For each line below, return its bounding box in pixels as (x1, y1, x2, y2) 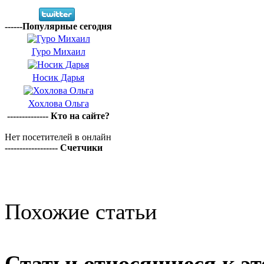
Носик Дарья (32, 72, 84, 82)
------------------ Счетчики (5, 143, 103, 153)
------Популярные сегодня (5, 21, 112, 31)
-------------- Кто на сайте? (6, 111, 110, 121)
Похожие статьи (5, 199, 157, 224)
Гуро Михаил (31, 47, 85, 57)
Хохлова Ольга (28, 98, 89, 108)
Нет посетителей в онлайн (5, 132, 111, 142)
